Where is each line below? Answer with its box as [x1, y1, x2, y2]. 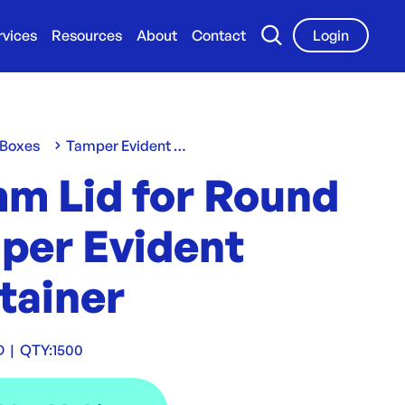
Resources [52, 26, 122, 44]
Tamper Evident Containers [174, 137, 187, 155]
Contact [192, 26, 246, 44]
